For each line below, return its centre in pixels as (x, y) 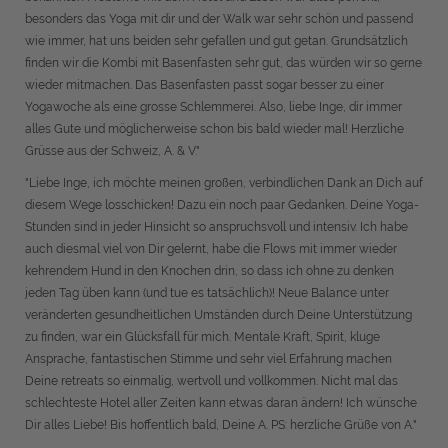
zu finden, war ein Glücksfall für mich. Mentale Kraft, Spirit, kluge (202, 337)
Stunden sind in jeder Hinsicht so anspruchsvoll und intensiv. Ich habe (216, 227)
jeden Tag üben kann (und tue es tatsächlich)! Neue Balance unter (207, 293)
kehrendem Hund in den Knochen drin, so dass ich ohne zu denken (209, 271)
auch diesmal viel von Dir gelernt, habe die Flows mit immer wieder (211, 249)
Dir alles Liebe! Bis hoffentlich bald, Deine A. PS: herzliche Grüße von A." (221, 425)
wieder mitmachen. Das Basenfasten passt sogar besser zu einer (204, 85)
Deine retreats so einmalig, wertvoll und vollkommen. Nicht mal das (211, 381)
